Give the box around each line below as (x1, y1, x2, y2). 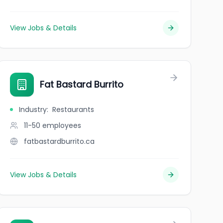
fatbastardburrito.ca (23, 136, 95, 146)
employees (42, 120, 81, 130)
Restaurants (52, 105, 94, 114)
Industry (18, 105, 47, 114)
